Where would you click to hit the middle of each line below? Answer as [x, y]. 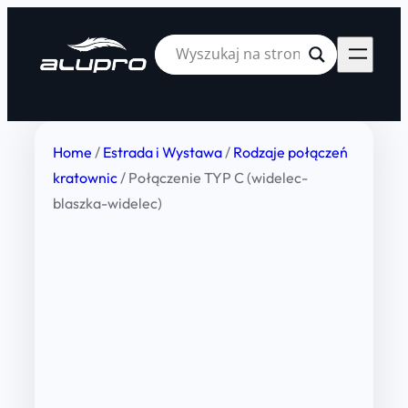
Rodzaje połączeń [291, 152]
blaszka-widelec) [107, 203]
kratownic [85, 178]
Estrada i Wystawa [163, 152]
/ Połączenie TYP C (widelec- [213, 178]
